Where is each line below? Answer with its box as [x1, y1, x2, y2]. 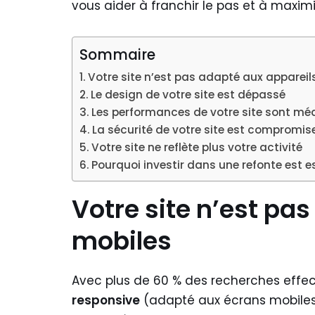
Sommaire [79, 44, 155, 65]
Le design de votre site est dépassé [91, 87, 286, 102]
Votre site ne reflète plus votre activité [91, 140, 303, 155]
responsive [72, 292, 140, 309]
